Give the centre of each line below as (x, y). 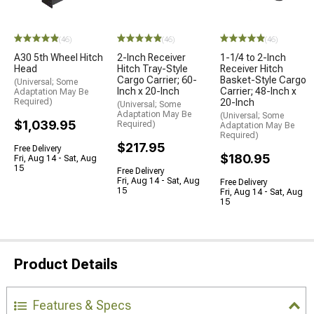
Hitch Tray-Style (152, 69)
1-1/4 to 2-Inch (253, 57)
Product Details (66, 264)
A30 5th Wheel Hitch (59, 57)
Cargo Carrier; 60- (157, 80)
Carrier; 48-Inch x (258, 91)
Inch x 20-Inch (148, 91)
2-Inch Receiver (151, 57)
